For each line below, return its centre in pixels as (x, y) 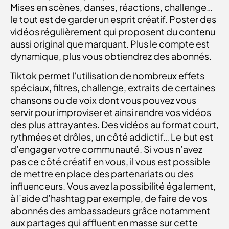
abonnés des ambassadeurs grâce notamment (110, 211)
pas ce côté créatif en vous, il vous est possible (110, 162)
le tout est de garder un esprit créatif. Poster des (113, 19)
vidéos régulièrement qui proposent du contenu (113, 31)
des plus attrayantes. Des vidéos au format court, (114, 125)
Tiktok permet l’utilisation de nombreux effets (107, 76)
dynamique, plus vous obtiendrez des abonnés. (111, 56)
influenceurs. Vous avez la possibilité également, (113, 186)
